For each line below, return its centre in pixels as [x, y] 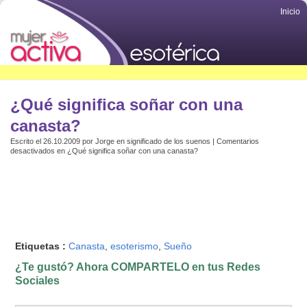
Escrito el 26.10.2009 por [53, 141]
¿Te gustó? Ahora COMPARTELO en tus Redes [138, 267]
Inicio [290, 12]
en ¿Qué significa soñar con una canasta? [126, 151]
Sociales [38, 281]
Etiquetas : [42, 246]
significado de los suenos [169, 141]
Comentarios [238, 141]
